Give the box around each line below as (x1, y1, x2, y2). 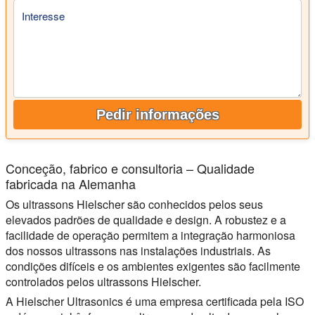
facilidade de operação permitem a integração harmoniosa (6, 226, 295, 243)
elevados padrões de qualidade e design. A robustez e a (6, 211, 286, 228)
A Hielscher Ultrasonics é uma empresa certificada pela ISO (6, 292, 304, 309)
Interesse (22, 8, 65, 24)
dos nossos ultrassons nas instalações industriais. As (6, 242, 271, 259)
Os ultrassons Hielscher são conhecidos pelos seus (6, 195, 263, 212)
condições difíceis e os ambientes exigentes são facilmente (6, 257, 300, 274)
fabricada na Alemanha (6, 174, 136, 193)
